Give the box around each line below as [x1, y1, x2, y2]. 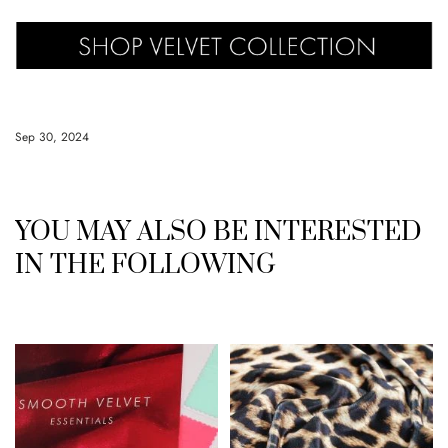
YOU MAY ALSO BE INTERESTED [15, 216, 422, 250]
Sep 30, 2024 [15, 128, 89, 147]
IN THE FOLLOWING [15, 249, 276, 283]
